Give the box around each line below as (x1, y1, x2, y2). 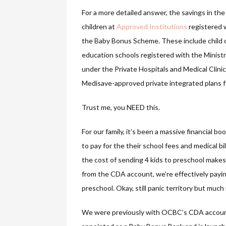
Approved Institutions (117, 22, 187, 31)
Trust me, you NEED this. (82, 103, 160, 112)
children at (82, 22, 117, 31)
